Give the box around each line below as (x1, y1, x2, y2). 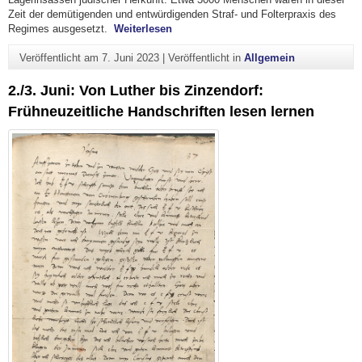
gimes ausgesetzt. (21, 23, 111, 36)
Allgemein (243, 51, 295, 64)
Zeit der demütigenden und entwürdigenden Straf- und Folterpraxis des (8, 8, 336, 21)
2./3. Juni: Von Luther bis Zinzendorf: (8, 82, 263, 99)
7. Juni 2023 (101, 51, 159, 64)
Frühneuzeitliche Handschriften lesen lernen (8, 103, 314, 120)
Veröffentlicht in (167, 51, 244, 64)
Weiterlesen (114, 23, 172, 36)
